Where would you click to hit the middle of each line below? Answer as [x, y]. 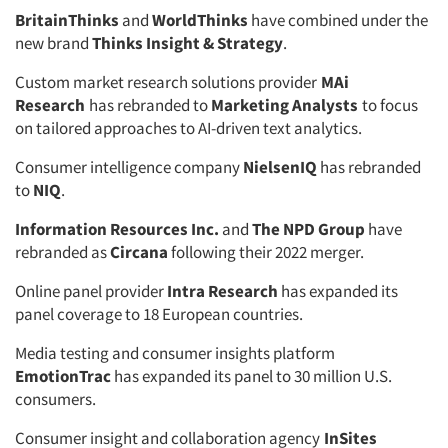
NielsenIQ [280, 167]
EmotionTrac [63, 376]
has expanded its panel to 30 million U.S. [251, 376]
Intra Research [222, 291]
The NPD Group [308, 229]
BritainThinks [67, 20]
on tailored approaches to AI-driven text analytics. [190, 128]
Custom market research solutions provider [166, 82]
